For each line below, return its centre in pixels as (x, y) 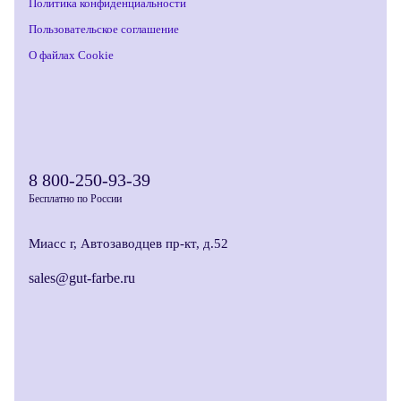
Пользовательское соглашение (104, 30)
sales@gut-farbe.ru (82, 278)
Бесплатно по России (75, 199)
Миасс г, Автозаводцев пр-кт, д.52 (128, 244)
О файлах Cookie (71, 55)
